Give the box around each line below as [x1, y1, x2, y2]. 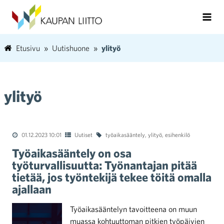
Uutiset [74, 131, 92, 138]
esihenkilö [165, 131, 190, 138]
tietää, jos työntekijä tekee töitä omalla [12, 170, 211, 184]
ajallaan [12, 182, 56, 196]
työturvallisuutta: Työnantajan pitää [12, 158, 197, 172]
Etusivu [16, 43, 40, 52]
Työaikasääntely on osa [12, 146, 131, 160]
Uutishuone [52, 43, 89, 52]
